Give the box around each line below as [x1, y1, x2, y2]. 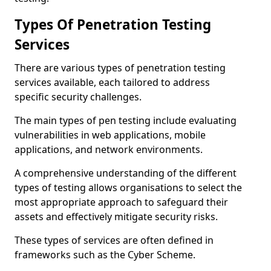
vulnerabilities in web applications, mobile [15, 128, 206, 142]
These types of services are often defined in [15, 233, 214, 247]
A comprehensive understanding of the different [15, 166, 237, 180]
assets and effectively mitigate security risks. [15, 210, 218, 223]
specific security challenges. [15, 90, 142, 103]
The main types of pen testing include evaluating [15, 114, 237, 127]
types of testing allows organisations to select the [15, 181, 242, 194]
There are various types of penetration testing [15, 61, 226, 74]
